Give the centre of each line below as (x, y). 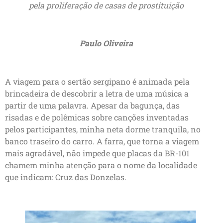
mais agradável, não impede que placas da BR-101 (97, 153)
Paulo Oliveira (106, 43)
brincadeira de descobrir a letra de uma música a (97, 94)
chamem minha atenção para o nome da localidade (101, 165)
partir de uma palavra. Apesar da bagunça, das (92, 106)
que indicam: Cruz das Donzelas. (66, 177)
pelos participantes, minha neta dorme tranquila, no (103, 129)
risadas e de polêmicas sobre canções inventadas (97, 117)
